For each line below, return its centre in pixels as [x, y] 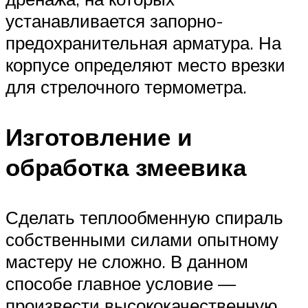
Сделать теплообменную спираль [144, 217]
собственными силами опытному [142, 239]
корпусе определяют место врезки [145, 64]
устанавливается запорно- [114, 20]
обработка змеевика [126, 167]
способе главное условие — [121, 283]
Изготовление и [99, 136]
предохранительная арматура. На [143, 42]
